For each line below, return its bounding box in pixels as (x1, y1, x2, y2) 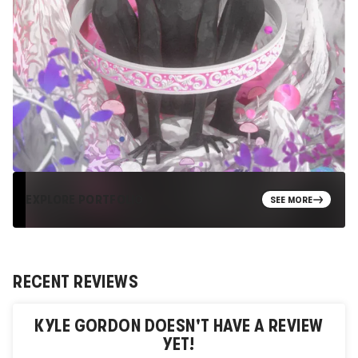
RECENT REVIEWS (13, 272, 139, 292)
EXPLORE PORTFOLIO (26, 192, 144, 208)
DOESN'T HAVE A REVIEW (141, 316, 324, 336)
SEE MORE (269, 194, 313, 206)
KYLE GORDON (34, 316, 141, 336)
